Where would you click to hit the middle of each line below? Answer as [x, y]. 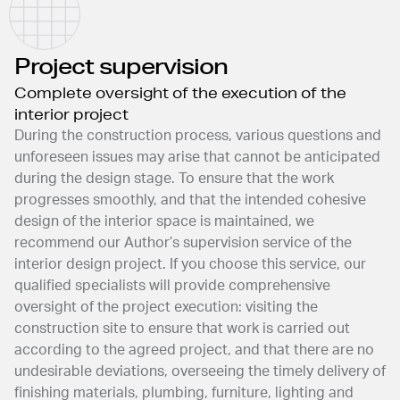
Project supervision [121, 66]
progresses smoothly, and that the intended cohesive [190, 200]
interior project [71, 114]
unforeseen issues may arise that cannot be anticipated [197, 157]
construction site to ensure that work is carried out [182, 329]
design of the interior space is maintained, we [164, 221]
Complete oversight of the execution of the [180, 92]
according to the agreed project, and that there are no [194, 350]
